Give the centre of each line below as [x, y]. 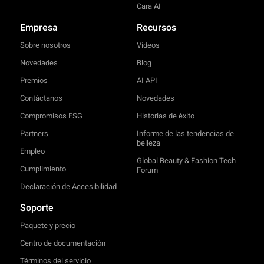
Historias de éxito [165, 115]
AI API [147, 80]
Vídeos [148, 45]
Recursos [156, 27]
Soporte [37, 207]
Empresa [39, 27]
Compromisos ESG [51, 115]
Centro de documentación [62, 243]
